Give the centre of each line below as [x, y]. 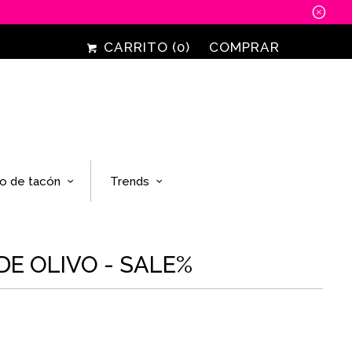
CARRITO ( [138, 47]
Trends [129, 182]
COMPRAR [244, 47]
